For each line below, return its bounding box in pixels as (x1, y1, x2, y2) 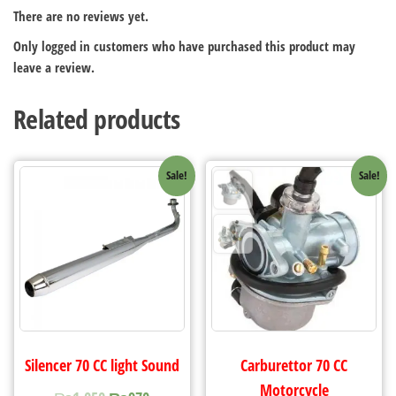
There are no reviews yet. (13, 7, 148, 26)
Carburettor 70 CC (240, 354, 348, 376)
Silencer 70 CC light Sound (24, 354, 179, 376)
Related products (13, 101, 180, 138)
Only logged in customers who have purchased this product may (13, 37, 355, 56)
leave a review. (13, 58, 95, 77)
